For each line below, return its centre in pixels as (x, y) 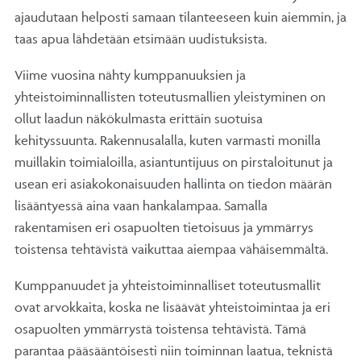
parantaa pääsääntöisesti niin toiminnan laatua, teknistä (174, 350)
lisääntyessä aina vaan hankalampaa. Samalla (141, 205)
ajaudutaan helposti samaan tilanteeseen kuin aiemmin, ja (180, 17)
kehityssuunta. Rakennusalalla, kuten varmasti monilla (168, 140)
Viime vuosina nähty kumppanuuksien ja (130, 75)
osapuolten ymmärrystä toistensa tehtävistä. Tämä (160, 328)
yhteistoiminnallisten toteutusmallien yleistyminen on (170, 96)
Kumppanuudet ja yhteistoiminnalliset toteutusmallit (168, 285)
